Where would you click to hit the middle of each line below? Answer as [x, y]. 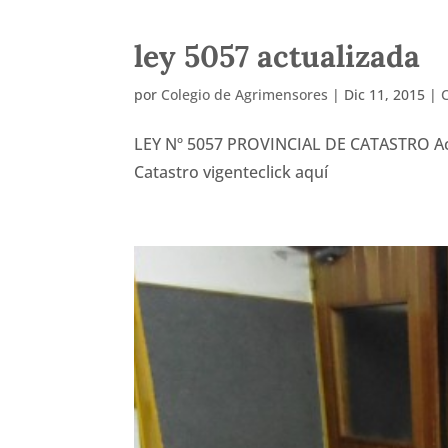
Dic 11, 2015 [385, 94]
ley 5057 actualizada [277, 55]
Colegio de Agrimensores [245, 94]
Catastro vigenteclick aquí [231, 171]
